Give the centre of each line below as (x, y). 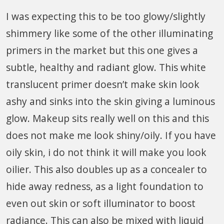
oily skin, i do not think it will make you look (106, 152)
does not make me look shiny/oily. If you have (111, 135)
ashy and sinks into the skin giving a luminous (110, 101)
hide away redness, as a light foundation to (105, 186)
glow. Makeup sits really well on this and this (107, 118)
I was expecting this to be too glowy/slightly (106, 16)
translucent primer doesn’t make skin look (103, 84)
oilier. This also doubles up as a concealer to (106, 169)
